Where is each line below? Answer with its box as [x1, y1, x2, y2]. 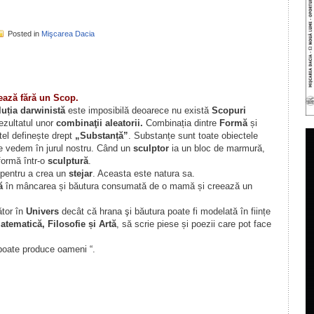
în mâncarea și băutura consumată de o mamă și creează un [2, 181, 252, 191]
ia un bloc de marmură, [168, 143, 265, 153]
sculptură [47, 156, 88, 166]
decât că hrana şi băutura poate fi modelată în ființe [58, 206, 271, 217]
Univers [25, 206, 59, 217]
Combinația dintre [142, 118, 219, 128]
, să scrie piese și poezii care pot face [116, 219, 271, 229]
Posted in [7, 29, 41, 38]
